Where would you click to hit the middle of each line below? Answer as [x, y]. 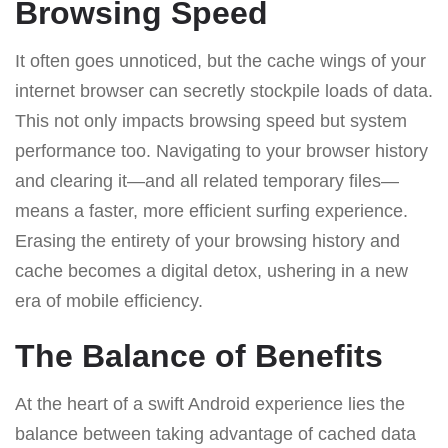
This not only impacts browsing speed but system [211, 120]
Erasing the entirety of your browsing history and [207, 240]
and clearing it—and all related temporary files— [207, 180]
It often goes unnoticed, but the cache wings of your [220, 60]
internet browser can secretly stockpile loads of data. [224, 90]
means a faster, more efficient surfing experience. [211, 210]
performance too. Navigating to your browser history [221, 150]
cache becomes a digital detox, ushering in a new [211, 270]
